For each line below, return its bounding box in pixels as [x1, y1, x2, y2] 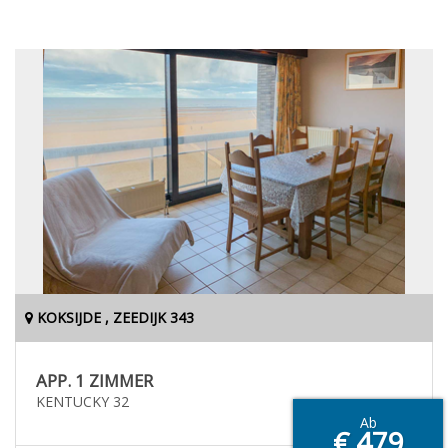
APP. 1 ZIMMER [36, 369, 153, 392]
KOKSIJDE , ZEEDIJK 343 [33, 308, 194, 327]
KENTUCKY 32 [36, 392, 129, 411]
